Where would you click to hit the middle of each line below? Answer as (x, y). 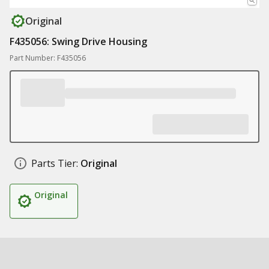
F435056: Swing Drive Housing (78, 41)
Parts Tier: (55, 163)
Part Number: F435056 (48, 58)
